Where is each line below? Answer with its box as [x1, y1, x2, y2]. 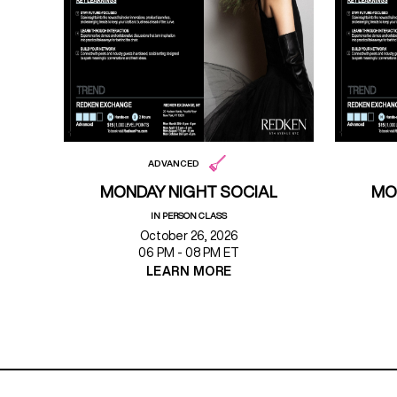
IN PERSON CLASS [151, 211, 227, 221]
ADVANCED [147, 158, 200, 167]
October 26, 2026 [139, 230, 238, 243]
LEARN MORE [145, 265, 232, 278]
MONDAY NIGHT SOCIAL [99, 183, 278, 200]
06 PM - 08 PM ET [138, 246, 239, 260]
